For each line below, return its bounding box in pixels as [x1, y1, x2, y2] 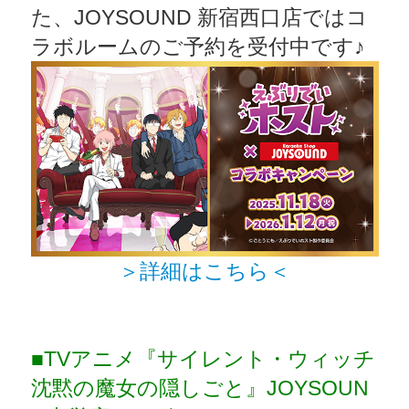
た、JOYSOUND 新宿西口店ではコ [30, 5, 368, 29]
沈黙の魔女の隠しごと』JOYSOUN [30, 376, 369, 401]
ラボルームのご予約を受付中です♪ [30, 34, 365, 58]
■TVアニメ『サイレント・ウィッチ [30, 347, 375, 372]
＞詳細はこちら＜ [119, 259, 290, 284]
